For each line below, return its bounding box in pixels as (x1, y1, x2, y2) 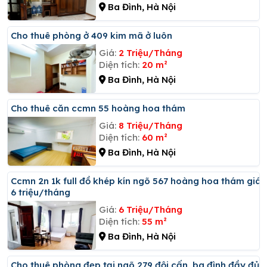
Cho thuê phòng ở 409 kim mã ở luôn (17, 29, 172, 41)
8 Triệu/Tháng (118, 119, 182, 131)
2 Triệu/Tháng (118, 46, 182, 58)
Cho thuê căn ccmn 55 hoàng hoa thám (17, 102, 185, 114)
